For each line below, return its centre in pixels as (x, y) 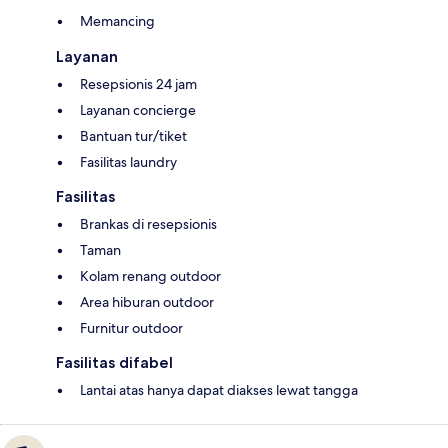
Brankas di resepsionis (148, 224)
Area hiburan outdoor (147, 302)
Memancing (117, 21)
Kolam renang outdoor (150, 276)
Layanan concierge (138, 110)
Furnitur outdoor (131, 328)
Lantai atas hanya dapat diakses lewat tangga (219, 390)
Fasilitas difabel (114, 363)
